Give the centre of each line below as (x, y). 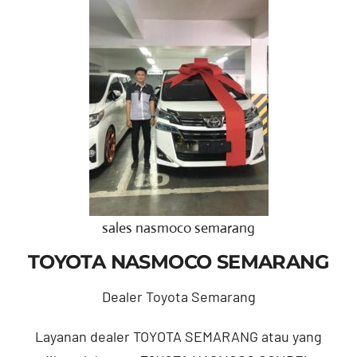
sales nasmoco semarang (178, 228)
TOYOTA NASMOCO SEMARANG (178, 261)
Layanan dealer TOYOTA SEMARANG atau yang (178, 336)
